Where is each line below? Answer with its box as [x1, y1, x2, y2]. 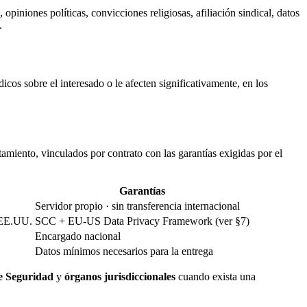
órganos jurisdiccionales [64, 271, 175, 283]
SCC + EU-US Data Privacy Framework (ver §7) [35, 215, 249, 228]
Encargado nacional [35, 230, 121, 243]
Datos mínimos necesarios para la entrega [35, 245, 213, 258]
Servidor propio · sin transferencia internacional [35, 200, 240, 212]
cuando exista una [175, 271, 256, 283]
